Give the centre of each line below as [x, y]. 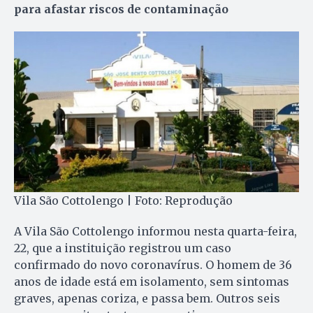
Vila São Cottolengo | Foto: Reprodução [123, 201]
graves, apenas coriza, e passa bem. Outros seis [147, 299]
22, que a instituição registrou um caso [123, 248]
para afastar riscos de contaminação [121, 9]
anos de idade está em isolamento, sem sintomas [152, 282]
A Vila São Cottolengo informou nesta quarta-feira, [155, 232]
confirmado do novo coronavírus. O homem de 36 [153, 265]
